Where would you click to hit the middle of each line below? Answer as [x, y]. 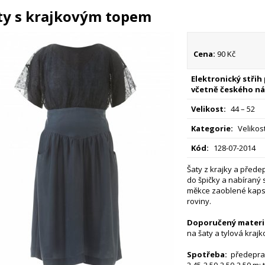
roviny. [199, 201]
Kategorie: [212, 128]
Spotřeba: [208, 254]
